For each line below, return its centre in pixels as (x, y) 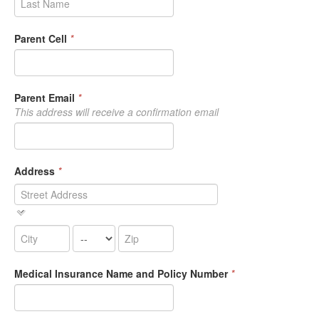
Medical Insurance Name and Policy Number (121, 274)
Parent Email (45, 97)
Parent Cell (41, 38)
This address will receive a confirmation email (116, 111)
